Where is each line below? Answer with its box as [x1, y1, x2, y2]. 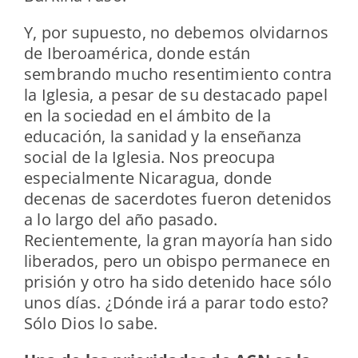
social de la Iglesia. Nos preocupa [23, 146, 276, 169]
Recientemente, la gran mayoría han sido [23, 229, 333, 252]
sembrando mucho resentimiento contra [23, 63, 332, 86]
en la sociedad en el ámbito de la [23, 105, 271, 127]
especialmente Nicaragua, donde [23, 167, 272, 189]
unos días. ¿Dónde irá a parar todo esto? [23, 292, 329, 314]
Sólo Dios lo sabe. [23, 312, 162, 335]
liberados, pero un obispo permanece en [23, 250, 331, 272]
